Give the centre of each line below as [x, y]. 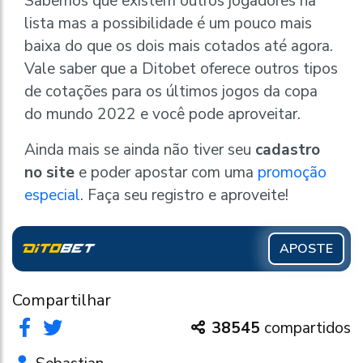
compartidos [305, 328]
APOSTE [306, 248]
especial [52, 195]
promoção [292, 172]
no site [49, 172]
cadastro [288, 149]
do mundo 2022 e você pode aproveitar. [164, 114]
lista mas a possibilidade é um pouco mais [168, 23]
